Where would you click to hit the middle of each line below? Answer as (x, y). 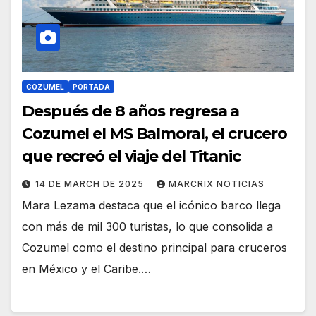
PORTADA (91, 87)
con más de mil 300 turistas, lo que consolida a (147, 227)
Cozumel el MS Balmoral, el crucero (154, 134)
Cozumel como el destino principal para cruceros (154, 248)
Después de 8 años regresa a (131, 111)
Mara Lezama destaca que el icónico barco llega (151, 206)
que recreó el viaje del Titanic (131, 157)
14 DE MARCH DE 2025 (91, 184)
